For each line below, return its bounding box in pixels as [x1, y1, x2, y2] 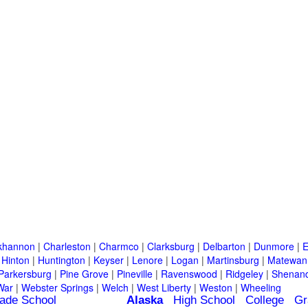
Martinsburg [207, 253, 259, 267]
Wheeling [241, 280, 281, 295]
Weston [199, 280, 232, 295]
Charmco [99, 239, 139, 254]
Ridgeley [225, 267, 263, 281]
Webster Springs [21, 280, 93, 295]
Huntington [38, 253, 85, 267]
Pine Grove [60, 267, 109, 281]
